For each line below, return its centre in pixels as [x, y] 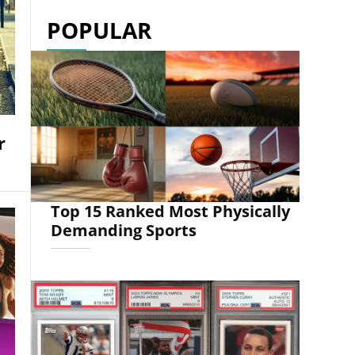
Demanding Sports [123, 230]
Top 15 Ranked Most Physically [170, 211]
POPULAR [99, 30]
